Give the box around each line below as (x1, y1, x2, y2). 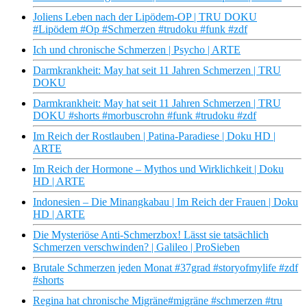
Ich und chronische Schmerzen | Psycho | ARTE (33, 44, 241, 56)
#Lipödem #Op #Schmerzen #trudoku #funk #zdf (33, 23, 247, 36)
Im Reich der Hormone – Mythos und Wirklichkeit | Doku (33, 163, 284, 175)
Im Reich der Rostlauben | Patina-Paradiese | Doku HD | (33, 130, 275, 143)
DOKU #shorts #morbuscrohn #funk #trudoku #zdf (33, 110, 256, 122)
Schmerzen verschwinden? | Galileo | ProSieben (33, 241, 240, 254)
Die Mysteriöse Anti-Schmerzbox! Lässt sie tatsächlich (33, 229, 269, 241)
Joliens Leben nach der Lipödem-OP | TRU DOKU (33, 11, 257, 23)
